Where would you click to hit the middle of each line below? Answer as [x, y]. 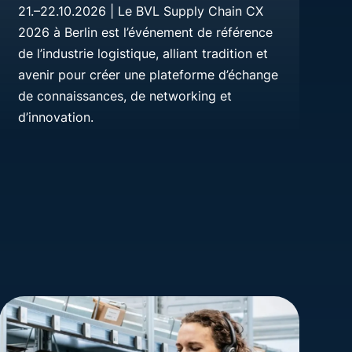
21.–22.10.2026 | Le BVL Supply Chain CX [140, 11]
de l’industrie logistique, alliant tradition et [143, 53]
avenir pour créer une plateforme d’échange [148, 74]
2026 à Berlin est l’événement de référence [145, 32]
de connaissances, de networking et [125, 95]
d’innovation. [55, 117]
